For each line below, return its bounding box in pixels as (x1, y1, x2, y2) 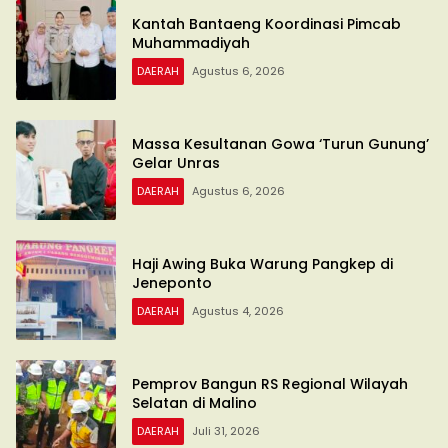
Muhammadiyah (132, 32, 254, 53)
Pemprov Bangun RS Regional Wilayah (132, 373, 408, 394)
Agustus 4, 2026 (192, 302, 284, 319)
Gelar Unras (132, 152, 220, 173)
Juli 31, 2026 (192, 422, 260, 439)
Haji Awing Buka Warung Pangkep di (132, 253, 393, 274)
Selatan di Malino (132, 392, 257, 413)
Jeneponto (132, 272, 212, 293)
